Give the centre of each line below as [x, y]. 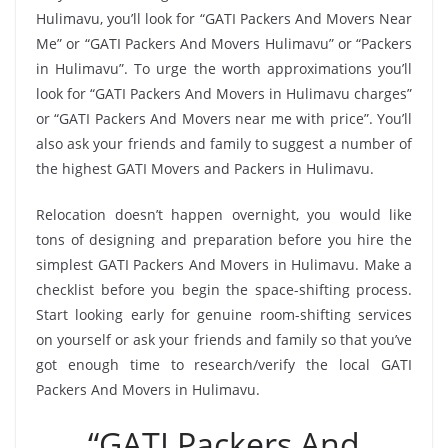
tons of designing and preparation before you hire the [224, 239]
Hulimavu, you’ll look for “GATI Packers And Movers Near [224, 18]
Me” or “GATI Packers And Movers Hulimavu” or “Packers [224, 43]
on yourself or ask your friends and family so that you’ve [224, 339]
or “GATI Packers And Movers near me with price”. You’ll [224, 118]
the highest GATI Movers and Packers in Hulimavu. [205, 168]
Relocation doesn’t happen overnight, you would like [224, 214]
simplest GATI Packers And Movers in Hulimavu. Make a [224, 264]
